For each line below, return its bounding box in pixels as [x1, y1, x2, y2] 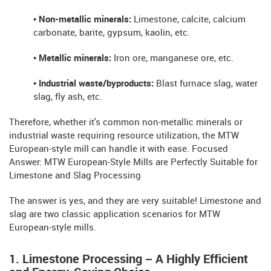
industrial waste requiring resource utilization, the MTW [9, 131, 239, 141]
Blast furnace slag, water [156, 79, 258, 89]
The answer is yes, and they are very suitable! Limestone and [9, 196, 261, 206]
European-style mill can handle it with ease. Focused [9, 144, 228, 154]
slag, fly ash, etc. [33, 92, 102, 102]
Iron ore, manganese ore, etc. [111, 53, 233, 64]
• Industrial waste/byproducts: [33, 79, 156, 89]
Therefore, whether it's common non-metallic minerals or [9, 117, 243, 128]
